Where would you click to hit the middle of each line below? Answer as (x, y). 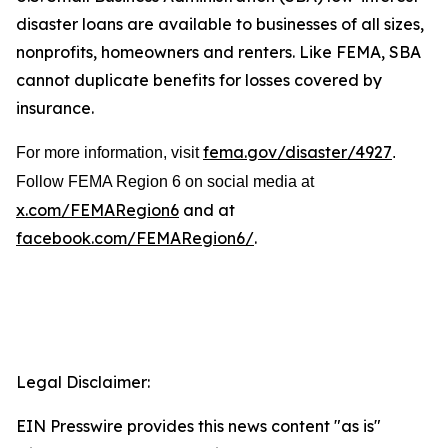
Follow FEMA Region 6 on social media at (165, 181)
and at (207, 209)
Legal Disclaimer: (83, 381)
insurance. (55, 107)
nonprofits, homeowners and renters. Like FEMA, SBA (218, 51)
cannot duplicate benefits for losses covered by (199, 79)
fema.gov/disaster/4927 (297, 151)
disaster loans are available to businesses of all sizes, (220, 23)
